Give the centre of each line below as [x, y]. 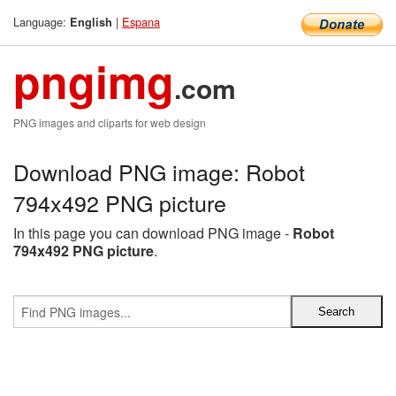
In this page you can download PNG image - [153, 233]
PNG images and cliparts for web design [110, 122]
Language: [42, 22]
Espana [141, 22]
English [91, 22]
